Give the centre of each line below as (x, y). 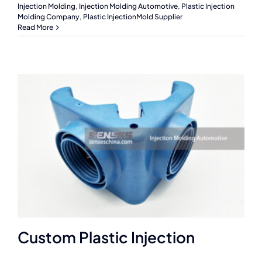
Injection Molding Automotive (128, 6)
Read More (35, 27)
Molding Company (49, 17)
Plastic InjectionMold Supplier (133, 17)
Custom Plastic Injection (106, 237)
